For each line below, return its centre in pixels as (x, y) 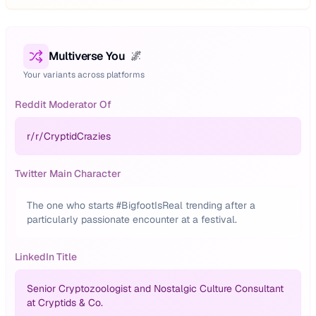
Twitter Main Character (68, 174)
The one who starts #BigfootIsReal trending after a (141, 205)
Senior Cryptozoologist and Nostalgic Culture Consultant (155, 288)
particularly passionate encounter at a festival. (132, 219)
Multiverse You (87, 56)
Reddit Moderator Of (63, 104)
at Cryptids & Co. (65, 303)
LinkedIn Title (46, 257)
